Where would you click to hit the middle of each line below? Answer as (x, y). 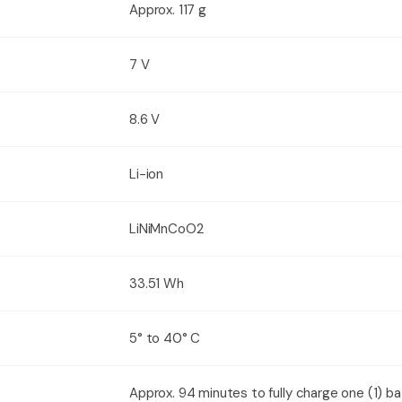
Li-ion (147, 174)
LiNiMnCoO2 (166, 228)
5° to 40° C (165, 338)
